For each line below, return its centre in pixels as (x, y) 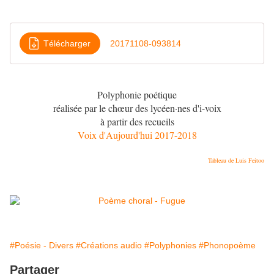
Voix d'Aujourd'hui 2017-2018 (137, 135)
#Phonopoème (227, 246)
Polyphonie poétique (137, 95)
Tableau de (222, 161)
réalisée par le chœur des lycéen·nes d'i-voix (137, 108)
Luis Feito (248, 161)
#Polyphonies (170, 246)
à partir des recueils (137, 122)
